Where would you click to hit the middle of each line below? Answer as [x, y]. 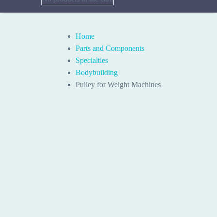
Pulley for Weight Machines [118, 85]
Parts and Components [110, 48]
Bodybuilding [97, 73]
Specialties [92, 61]
